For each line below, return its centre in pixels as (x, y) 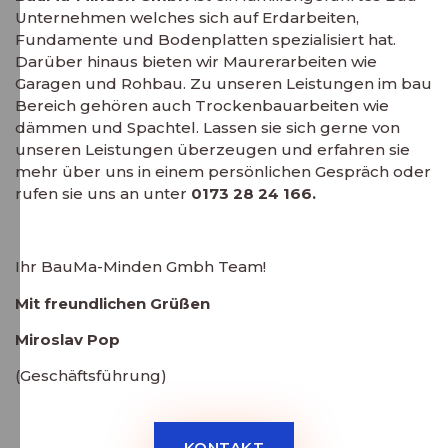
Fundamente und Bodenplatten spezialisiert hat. (205, 40)
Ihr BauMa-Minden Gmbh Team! (140, 267)
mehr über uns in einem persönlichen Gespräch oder (223, 172)
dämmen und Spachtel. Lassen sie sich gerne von (207, 128)
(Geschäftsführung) (91, 376)
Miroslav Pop (67, 339)
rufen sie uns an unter (103, 194)
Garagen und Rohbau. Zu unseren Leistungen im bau (223, 84)
